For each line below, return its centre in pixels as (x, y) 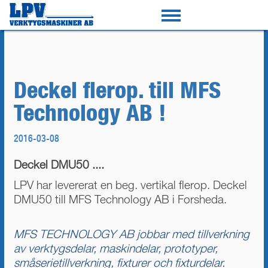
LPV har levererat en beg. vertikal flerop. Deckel (130, 185)
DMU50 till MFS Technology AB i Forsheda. (120, 199)
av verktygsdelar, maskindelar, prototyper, (116, 248)
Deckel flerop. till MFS (117, 90)
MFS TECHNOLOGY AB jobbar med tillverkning (132, 234)
